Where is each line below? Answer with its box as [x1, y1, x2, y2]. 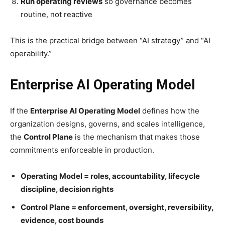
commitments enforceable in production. [10, 145, 154, 155]
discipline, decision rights [21, 184, 114, 194]
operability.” [10, 48, 52, 58]
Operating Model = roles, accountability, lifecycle [21, 171, 200, 181]
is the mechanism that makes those [73, 132, 200, 142]
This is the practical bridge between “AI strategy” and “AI [10, 35, 210, 45]
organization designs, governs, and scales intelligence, [10, 119, 205, 129]
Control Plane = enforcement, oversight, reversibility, [21, 202, 213, 212]
